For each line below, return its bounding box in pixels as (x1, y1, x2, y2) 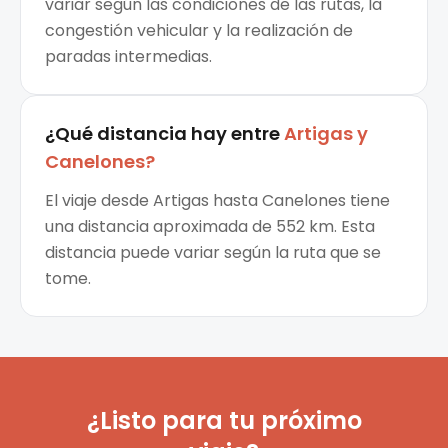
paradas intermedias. (45, 45, 212, 69)
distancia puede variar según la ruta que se (45, 241, 381, 265)
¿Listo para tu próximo (86, 404, 362, 438)
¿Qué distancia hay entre (45, 121, 280, 147)
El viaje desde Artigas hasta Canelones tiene (45, 189, 390, 213)
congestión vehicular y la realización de (45, 19, 353, 43)
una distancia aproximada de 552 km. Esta (45, 215, 375, 239)
